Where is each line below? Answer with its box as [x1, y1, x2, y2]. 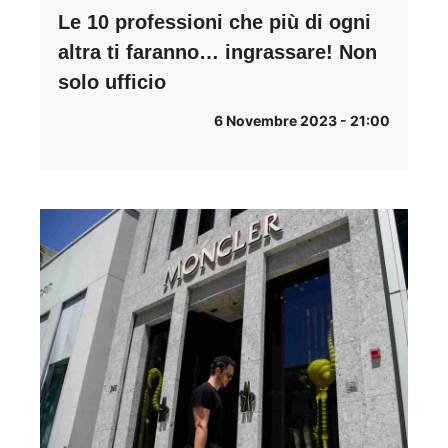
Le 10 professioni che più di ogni [58, 10, 371, 33]
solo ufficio [58, 70, 166, 93]
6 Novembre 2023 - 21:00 [214, 111, 390, 129]
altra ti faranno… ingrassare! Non [58, 40, 377, 63]
